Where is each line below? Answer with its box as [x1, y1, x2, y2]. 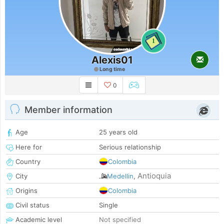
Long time [98, 66, 125, 72]
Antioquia [137, 171, 171, 181]
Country [13, 157, 40, 166]
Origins [13, 186, 37, 195]
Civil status [13, 201, 49, 209]
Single [99, 201, 118, 209]
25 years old [99, 128, 137, 136]
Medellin [107, 172, 133, 180]
